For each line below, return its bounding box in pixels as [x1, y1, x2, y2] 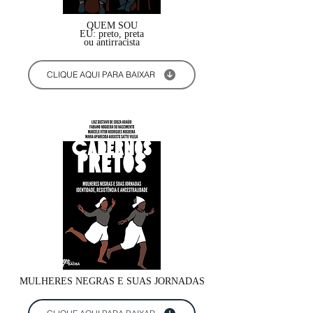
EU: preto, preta [80, 28, 144, 39]
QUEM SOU [86, 20, 138, 31]
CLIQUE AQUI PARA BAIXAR [47, 69, 155, 80]
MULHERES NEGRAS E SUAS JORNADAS [19, 275, 205, 286]
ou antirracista [84, 36, 140, 48]
